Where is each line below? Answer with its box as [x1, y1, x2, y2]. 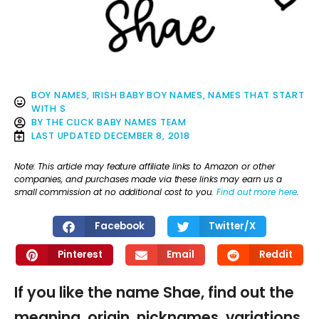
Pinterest [57, 248, 103, 262]
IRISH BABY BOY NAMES [92, 89, 203, 102]
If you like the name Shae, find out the [14, 282, 294, 303]
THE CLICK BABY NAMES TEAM [46, 116, 187, 129]
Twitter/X [209, 219, 256, 234]
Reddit [258, 248, 293, 262]
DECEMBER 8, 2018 [104, 130, 190, 142]
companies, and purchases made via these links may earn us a [14, 172, 283, 185]
